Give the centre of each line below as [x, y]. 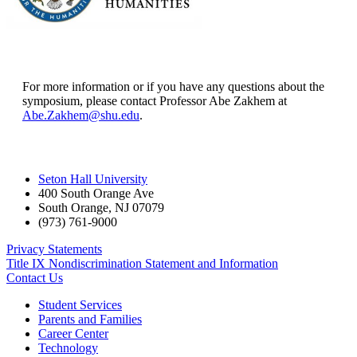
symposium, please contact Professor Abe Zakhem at [155, 100]
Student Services [80, 304]
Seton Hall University [93, 178]
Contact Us [35, 277]
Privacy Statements [54, 249]
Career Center [73, 333]
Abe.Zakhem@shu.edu [81, 115]
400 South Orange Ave [96, 193]
